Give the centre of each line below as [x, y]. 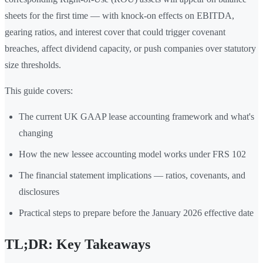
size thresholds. [33, 65]
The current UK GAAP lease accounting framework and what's [136, 117]
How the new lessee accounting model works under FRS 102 [132, 154]
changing [36, 133]
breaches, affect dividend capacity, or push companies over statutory [130, 49]
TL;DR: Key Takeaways [77, 245]
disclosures [39, 192]
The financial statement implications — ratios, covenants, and [132, 176]
